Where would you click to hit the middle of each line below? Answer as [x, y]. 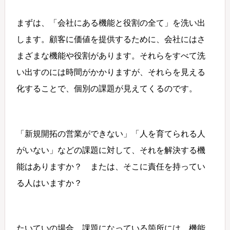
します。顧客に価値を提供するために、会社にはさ [111, 39]
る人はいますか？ [50, 183]
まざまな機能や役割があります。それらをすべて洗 [111, 55]
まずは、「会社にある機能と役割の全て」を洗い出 [111, 23]
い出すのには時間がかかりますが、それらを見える [111, 72]
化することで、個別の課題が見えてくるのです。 [107, 88]
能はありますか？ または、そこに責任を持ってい [111, 166]
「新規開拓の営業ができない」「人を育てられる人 [111, 133]
